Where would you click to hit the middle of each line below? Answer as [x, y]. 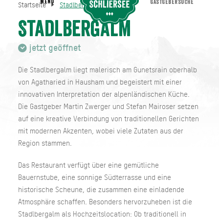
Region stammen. [45, 143]
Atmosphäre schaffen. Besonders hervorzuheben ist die [105, 202]
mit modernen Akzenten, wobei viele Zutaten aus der [100, 131]
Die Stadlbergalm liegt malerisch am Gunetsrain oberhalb [107, 70]
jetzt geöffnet [55, 48]
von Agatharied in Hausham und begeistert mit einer [100, 82]
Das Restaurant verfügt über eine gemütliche [88, 165]
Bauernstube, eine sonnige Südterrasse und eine [94, 177]
